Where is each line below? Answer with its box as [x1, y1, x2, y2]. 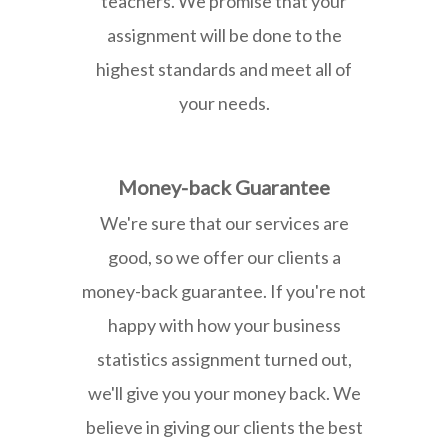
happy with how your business [107, 313, 341, 336]
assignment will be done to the [106, 23, 342, 46]
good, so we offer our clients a [107, 245, 341, 268]
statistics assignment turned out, [96, 347, 352, 370]
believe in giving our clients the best [85, 415, 363, 438]
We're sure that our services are [99, 211, 349, 234]
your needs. [178, 91, 270, 114]
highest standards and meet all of [96, 57, 352, 80]
